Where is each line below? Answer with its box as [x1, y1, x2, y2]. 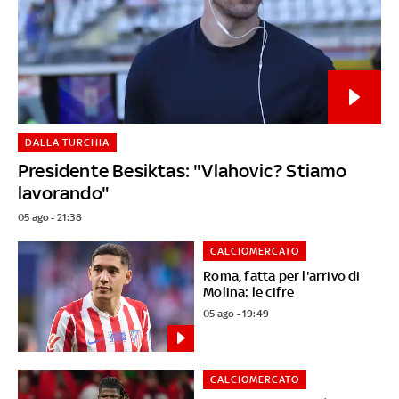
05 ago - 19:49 [203, 306, 270, 320]
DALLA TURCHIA [24, 135, 110, 149]
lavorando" [18, 181, 110, 204]
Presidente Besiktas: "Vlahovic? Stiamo [18, 159, 347, 182]
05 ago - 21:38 [18, 210, 82, 224]
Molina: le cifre [203, 283, 295, 299]
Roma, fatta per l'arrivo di [203, 267, 361, 283]
